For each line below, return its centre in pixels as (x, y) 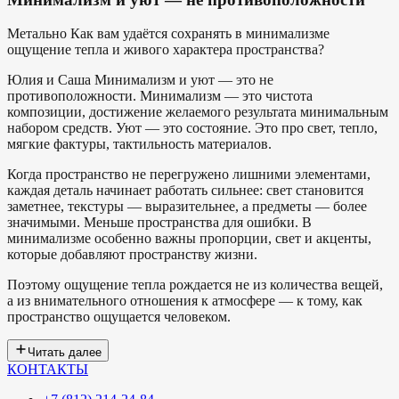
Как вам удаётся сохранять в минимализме (200, 34)
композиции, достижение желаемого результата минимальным (198, 112)
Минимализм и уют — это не (184, 80)
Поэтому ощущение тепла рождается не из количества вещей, (195, 285)
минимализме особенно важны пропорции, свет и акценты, (189, 239)
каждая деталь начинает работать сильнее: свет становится (185, 191)
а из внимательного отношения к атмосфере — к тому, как (185, 301)
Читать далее (65, 353)
